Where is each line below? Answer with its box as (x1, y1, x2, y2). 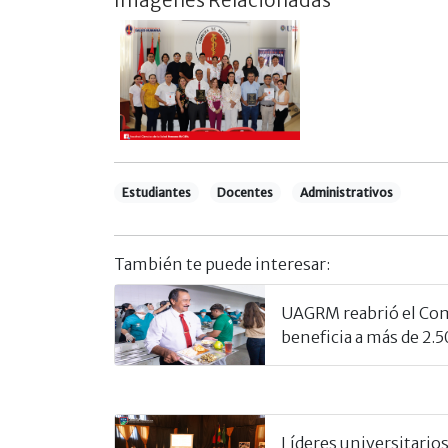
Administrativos (299, 184, 393, 200)
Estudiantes (121, 184, 191, 200)
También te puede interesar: (114, 253, 330, 274)
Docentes (217, 184, 274, 200)
